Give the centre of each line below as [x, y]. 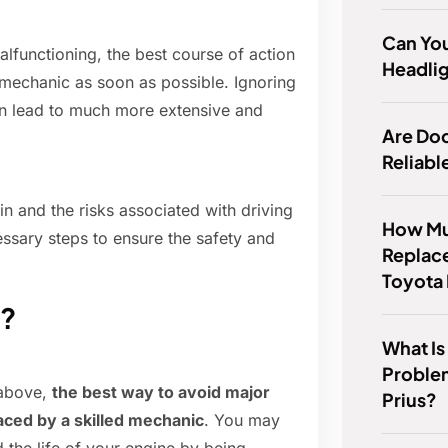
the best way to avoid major [161, 392]
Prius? [410, 400]
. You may [242, 420]
